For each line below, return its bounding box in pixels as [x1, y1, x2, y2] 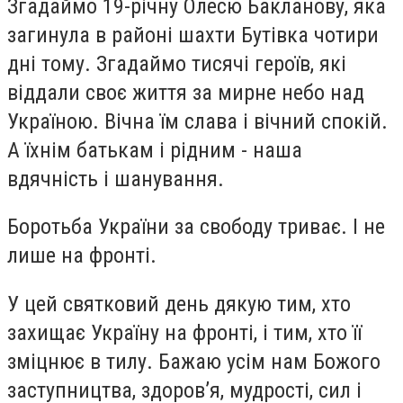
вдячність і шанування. [7, 166, 224, 192]
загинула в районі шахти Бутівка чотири [7, 22, 379, 48]
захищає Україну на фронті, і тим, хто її [7, 319, 362, 345]
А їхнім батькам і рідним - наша [7, 137, 302, 163]
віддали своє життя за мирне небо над [7, 79, 364, 105]
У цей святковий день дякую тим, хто [7, 291, 351, 317]
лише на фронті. [7, 243, 157, 269]
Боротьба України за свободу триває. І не [7, 214, 385, 240]
